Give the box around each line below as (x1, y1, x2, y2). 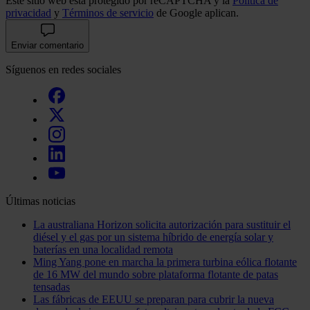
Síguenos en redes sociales (6, 64, 121, 76)
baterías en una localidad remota (33, 244, 173, 256)
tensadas (33, 281, 70, 293)
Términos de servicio (62, 7, 154, 19)
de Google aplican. (154, 7, 239, 19)
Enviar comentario (11, 40, 84, 51)
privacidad (6, 7, 51, 19)
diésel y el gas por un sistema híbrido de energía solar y (33, 231, 273, 244)
